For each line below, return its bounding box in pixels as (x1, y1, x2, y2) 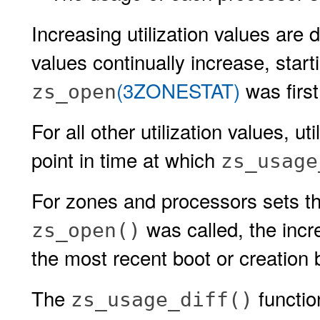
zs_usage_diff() (71, 288, 253, 311)
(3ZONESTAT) (116, 76, 240, 104)
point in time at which (31, 145, 221, 174)
